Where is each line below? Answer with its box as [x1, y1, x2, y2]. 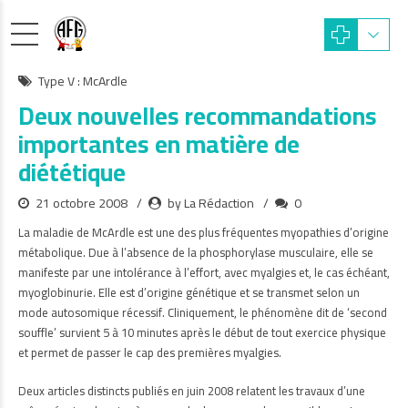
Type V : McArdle [38, 69, 127, 93]
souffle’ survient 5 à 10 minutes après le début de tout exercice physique [18, 321, 386, 343]
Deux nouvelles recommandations [18, 93, 377, 138]
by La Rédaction [168, 191, 254, 215]
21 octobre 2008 [36, 191, 130, 215]
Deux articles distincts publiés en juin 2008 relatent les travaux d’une [18, 380, 365, 402]
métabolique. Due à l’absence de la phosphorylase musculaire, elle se [18, 241, 373, 263]
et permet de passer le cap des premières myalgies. [18, 342, 281, 363]
